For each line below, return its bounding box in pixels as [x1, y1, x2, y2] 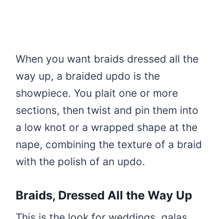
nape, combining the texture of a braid [16, 138, 202, 151]
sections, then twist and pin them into [16, 104, 198, 116]
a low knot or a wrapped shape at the [16, 121, 197, 133]
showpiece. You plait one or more [16, 87, 178, 99]
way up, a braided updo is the [16, 69, 160, 82]
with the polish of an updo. [16, 155, 145, 168]
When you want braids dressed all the [16, 52, 198, 65]
